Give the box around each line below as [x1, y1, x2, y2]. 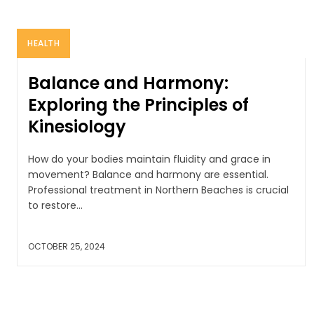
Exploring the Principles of [28, 93, 249, 116]
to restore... [28, 198, 83, 212]
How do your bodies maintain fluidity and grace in [28, 151, 271, 166]
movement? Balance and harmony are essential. [28, 167, 268, 182]
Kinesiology [28, 114, 126, 138]
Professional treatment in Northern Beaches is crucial [28, 182, 289, 197]
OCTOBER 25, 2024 [28, 240, 105, 252]
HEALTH [27, 36, 60, 49]
